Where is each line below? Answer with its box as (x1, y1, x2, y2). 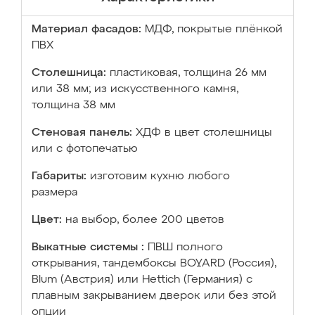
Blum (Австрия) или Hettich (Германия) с (32, 274, 252, 285)
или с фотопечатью (32, 143, 138, 155)
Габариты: (32, 171, 86, 182)
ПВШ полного (148, 242, 223, 253)
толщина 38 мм (32, 100, 115, 111)
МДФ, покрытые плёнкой (145, 24, 283, 35)
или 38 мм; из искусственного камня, (32, 84, 238, 95)
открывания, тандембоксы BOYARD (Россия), (32, 258, 276, 269)
